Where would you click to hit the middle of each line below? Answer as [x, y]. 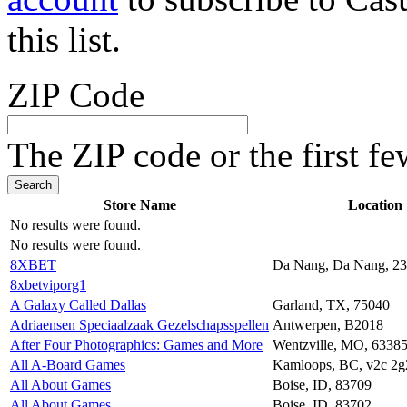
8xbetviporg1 [48, 284]
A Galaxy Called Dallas [78, 304]
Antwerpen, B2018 [328, 324]
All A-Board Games [68, 364]
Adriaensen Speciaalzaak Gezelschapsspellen [139, 324]
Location [375, 204]
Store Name [139, 204]
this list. [64, 39]
